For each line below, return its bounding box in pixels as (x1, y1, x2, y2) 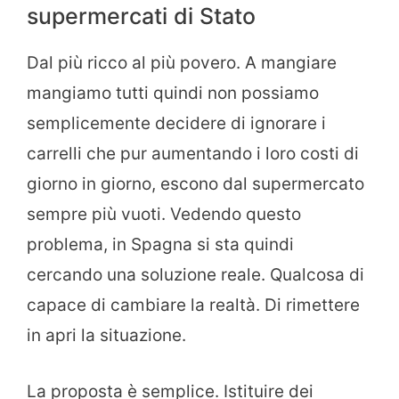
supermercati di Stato (27, 3, 256, 30)
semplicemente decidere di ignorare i (27, 113, 326, 134)
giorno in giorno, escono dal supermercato (27, 174, 364, 195)
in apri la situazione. (27, 325, 186, 346)
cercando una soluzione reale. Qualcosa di (27, 265, 364, 286)
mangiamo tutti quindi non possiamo (27, 83, 319, 104)
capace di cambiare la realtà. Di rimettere (27, 295, 360, 316)
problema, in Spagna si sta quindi (27, 234, 294, 256)
